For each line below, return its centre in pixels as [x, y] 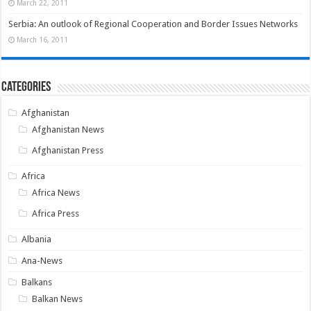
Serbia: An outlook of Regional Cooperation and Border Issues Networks [153, 24]
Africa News [56, 192]
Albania [37, 239]
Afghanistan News [68, 129]
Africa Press [56, 213]
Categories [26, 87]
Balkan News [58, 299]
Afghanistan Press [68, 150]
